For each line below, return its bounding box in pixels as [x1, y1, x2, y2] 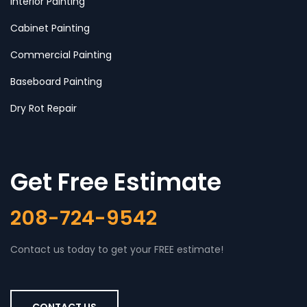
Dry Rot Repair [10, 101, 77, 115]
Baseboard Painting [10, 74, 102, 88]
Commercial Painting [10, 47, 112, 62]
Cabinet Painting [10, 21, 90, 35]
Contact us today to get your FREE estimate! [10, 242, 223, 256]
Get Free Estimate [10, 164, 221, 199]
